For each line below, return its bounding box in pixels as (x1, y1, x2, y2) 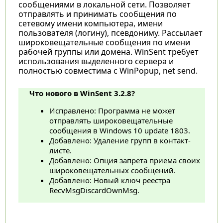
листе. (49, 145, 72, 155)
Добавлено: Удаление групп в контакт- (49, 135, 191, 145)
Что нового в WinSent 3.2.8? (29, 88, 135, 98)
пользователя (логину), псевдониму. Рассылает (18, 27, 203, 38)
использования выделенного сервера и (18, 55, 174, 67)
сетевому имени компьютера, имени (18, 17, 163, 29)
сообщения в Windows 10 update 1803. (49, 125, 190, 135)
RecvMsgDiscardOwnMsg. (49, 185, 139, 195)
